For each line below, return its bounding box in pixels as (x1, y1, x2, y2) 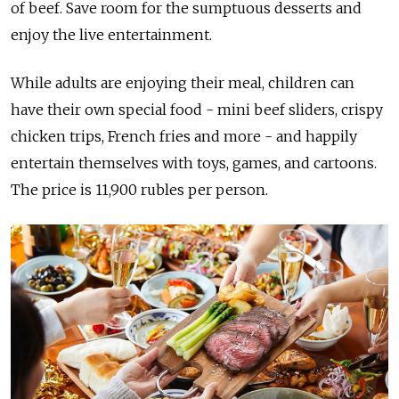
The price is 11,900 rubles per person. (11, 181, 268, 199)
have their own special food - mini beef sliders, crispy (11, 101, 383, 119)
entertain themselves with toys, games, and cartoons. (11, 154, 377, 173)
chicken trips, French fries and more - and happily (11, 127, 357, 146)
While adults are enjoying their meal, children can (11, 74, 354, 93)
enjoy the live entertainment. (11, 26, 212, 45)
